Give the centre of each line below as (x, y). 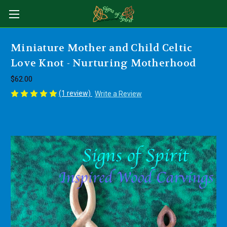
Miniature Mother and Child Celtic (102, 48)
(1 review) (75, 93)
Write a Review (118, 93)
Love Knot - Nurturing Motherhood (103, 63)
